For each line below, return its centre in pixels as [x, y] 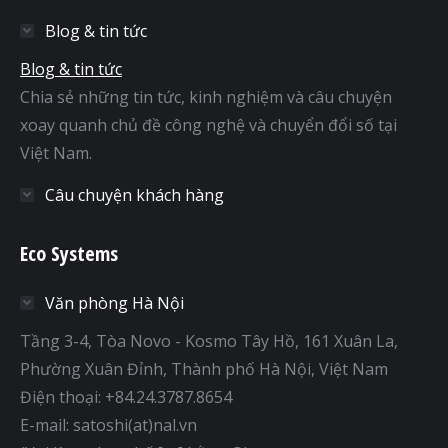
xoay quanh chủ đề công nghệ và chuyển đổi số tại [208, 124]
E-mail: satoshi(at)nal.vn [108, 424]
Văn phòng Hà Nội [114, 302]
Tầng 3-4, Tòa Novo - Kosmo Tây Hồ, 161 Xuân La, [209, 340]
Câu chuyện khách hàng [134, 194]
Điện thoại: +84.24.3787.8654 [126, 396]
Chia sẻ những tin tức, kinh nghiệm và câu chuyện [206, 96]
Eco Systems [69, 253]
